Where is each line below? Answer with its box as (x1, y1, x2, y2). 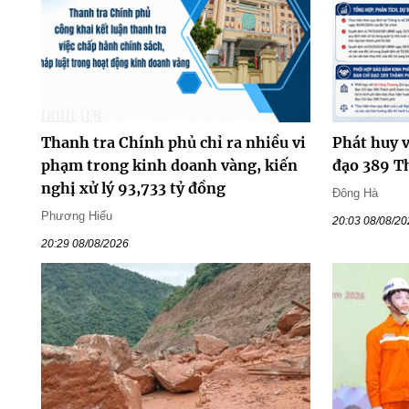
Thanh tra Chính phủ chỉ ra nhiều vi (40, 132, 306, 152)
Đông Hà (332, 185, 379, 200)
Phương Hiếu (40, 208, 112, 223)
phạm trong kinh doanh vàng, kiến (40, 155, 298, 174)
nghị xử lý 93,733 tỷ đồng (40, 178, 225, 197)
